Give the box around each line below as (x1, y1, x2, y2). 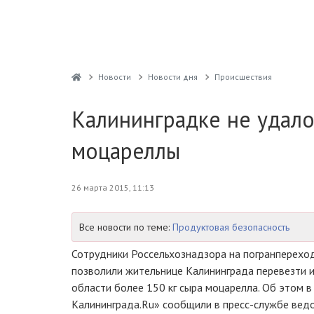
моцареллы (71, 136, 180, 165)
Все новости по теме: (79, 221, 172, 233)
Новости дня (147, 71, 198, 82)
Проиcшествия (214, 71, 272, 82)
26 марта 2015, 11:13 (71, 182, 154, 193)
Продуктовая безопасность (172, 221, 289, 233)
